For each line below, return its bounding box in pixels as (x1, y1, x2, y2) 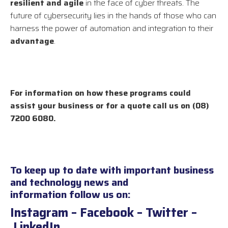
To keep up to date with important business (10, 162, 214, 179)
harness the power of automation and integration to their (10, 22, 213, 35)
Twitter (146, 203, 188, 223)
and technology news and (10, 174, 128, 191)
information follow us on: (10, 186, 131, 203)
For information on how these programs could (10, 87, 191, 100)
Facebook (80, 203, 134, 223)
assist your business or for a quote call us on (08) (10, 99, 209, 112)
